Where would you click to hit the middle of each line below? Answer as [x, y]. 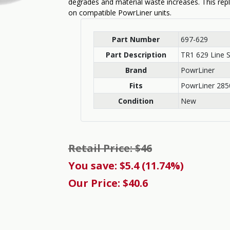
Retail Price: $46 [110, 148]
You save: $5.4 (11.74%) [126, 166]
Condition [136, 101]
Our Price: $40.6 [108, 183]
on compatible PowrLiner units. [120, 13]
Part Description [136, 55]
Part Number [136, 39]
